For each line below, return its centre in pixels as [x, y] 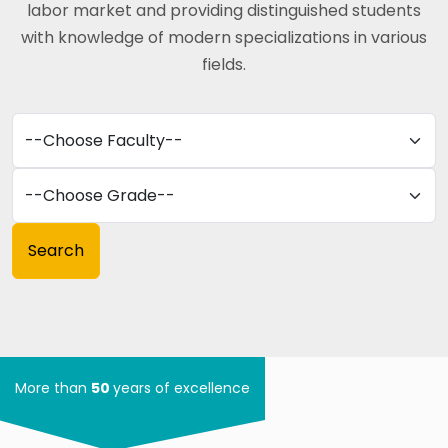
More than [53, 388]
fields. [224, 64]
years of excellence [181, 388]
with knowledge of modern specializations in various [224, 37]
